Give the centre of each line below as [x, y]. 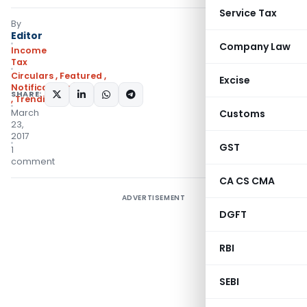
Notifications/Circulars [64, 87]
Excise [235, 80]
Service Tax [248, 13]
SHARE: [26, 94]
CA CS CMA [247, 181]
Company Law [255, 47]
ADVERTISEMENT [153, 198]
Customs [242, 114]
